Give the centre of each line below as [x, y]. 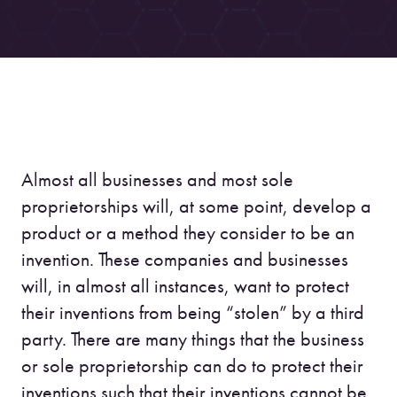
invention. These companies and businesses [185, 260]
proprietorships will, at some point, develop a [196, 206]
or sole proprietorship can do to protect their [192, 366]
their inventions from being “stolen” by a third [193, 313]
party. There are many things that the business [193, 339]
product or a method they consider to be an [188, 233]
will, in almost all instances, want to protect [185, 286]
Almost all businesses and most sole [157, 180]
